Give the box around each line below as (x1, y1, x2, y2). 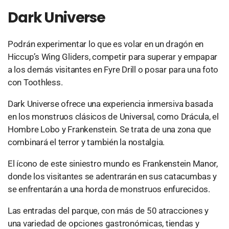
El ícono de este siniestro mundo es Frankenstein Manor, (8, 158, 218, 169)
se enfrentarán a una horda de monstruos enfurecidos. (8, 184, 210, 195)
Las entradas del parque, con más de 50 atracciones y (8, 205, 209, 216)
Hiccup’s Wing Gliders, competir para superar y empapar (8, 52, 218, 62)
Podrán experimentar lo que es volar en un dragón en (8, 39, 203, 50)
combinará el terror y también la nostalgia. (8, 137, 165, 148)
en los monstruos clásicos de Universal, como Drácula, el (8, 111, 219, 122)
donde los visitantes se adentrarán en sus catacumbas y (8, 171, 217, 182)
